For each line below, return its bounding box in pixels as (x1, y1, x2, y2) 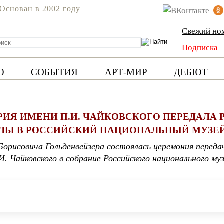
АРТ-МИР (104, 65, 147, 78)
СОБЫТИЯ (31, 65, 78, 78)
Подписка (182, 41, 218, 53)
